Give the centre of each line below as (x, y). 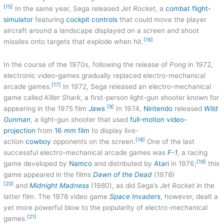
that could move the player (162, 20)
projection (20, 131)
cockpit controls (92, 20)
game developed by (36, 164)
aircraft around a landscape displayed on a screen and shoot (101, 31)
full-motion (147, 120)
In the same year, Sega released (67, 9)
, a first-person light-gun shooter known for (150, 98)
